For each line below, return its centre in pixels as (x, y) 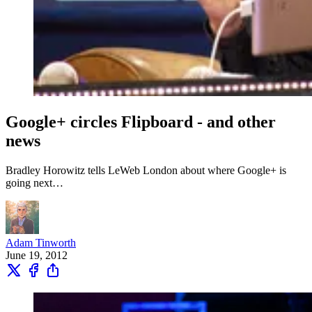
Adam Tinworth (41, 243)
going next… (34, 183)
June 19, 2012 (37, 256)
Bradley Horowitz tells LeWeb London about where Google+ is (146, 171)
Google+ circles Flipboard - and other (141, 122)
